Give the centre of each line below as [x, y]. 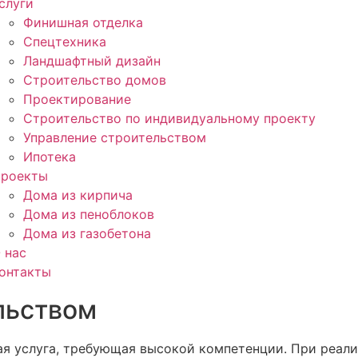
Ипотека [50, 157]
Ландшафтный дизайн [92, 61]
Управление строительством [115, 137]
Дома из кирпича [78, 195]
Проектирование [77, 99]
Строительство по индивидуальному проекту [169, 118]
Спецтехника [65, 42]
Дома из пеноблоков [89, 214]
